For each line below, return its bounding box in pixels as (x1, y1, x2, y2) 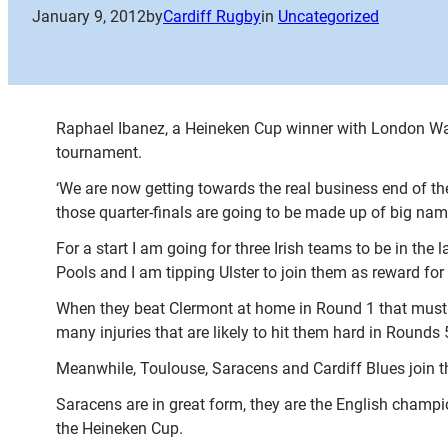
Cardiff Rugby (163, 7, 261, 27)
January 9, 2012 (32, 7, 146, 27)
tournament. (56, 143, 142, 162)
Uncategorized (278, 7, 379, 27)
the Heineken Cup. (56, 419, 183, 438)
